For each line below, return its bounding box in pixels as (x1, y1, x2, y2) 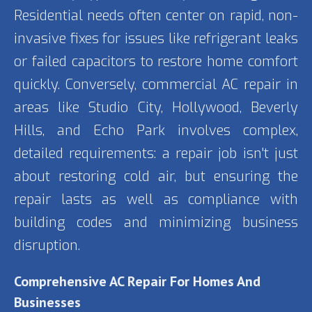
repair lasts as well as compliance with (14, 190, 298, 210)
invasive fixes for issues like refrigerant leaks (14, 29, 298, 49)
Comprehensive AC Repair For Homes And (14, 272, 260, 291)
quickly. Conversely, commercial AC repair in (14, 75, 298, 95)
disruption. (14, 236, 80, 256)
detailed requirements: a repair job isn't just (14, 144, 298, 164)
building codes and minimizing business (14, 213, 298, 233)
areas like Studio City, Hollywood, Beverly (14, 98, 298, 118)
